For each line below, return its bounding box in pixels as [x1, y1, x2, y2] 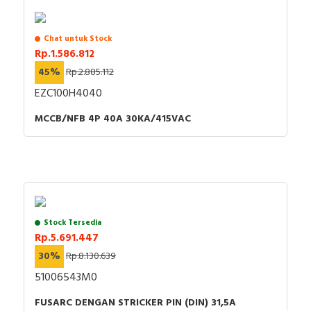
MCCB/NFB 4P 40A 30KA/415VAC [35, 111, 191, 128]
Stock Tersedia [44, 217, 101, 230]
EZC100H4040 [35, 85, 102, 103]
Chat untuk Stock [44, 33, 112, 46]
